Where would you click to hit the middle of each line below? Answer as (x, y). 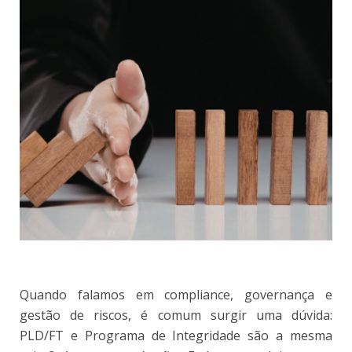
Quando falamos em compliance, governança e (176, 295)
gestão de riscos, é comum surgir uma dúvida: (176, 315)
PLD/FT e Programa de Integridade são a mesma (176, 336)
